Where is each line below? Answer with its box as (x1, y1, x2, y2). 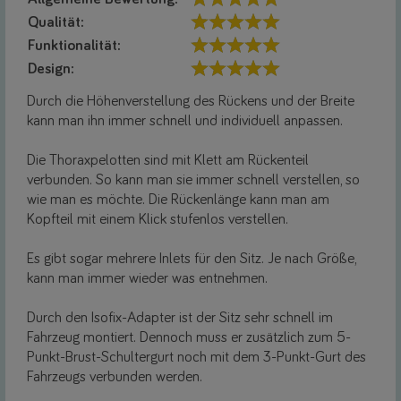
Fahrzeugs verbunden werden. (27, 369, 202, 385)
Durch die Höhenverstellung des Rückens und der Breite (27, 93, 354, 109)
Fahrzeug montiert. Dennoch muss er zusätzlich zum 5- (27, 329, 351, 346)
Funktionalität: (28, 38, 121, 54)
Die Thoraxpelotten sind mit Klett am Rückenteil (27, 152, 309, 168)
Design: (28, 61, 74, 77)
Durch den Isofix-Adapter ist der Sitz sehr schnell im (27, 310, 333, 326)
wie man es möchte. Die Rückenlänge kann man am (27, 192, 329, 208)
